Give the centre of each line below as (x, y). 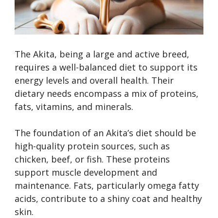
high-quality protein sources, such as (92, 146)
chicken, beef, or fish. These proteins (92, 159)
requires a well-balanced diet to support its (106, 67)
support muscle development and (86, 172)
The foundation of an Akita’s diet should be (105, 133)
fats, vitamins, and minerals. (74, 106)
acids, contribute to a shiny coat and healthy (108, 198)
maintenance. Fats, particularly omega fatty (107, 185)
